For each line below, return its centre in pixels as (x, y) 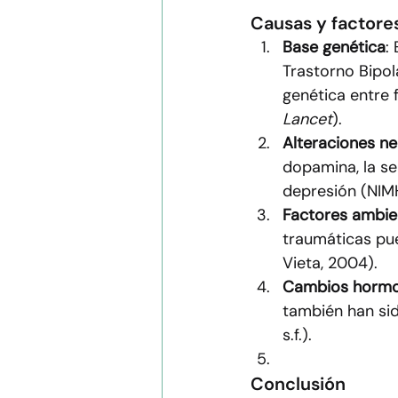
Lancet (307, 119)
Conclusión (298, 384)
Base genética (334, 48)
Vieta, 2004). (330, 263)
